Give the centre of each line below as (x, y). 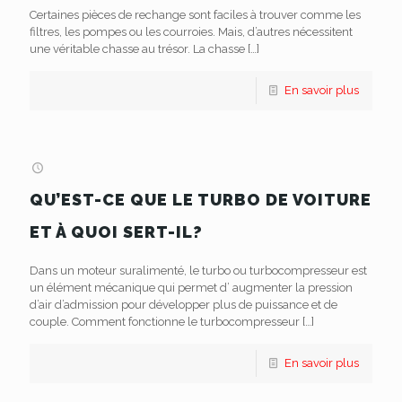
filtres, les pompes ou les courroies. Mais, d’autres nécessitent (191, 32)
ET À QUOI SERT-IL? (116, 232)
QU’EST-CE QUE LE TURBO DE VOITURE (201, 200)
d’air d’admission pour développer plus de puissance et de (184, 305)
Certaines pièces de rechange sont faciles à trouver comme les (195, 15)
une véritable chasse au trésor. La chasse (137, 49)
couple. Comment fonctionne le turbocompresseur (165, 322)
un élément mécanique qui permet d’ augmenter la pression (191, 288)
